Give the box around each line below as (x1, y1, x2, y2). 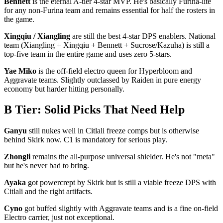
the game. (4, 14, 34, 23)
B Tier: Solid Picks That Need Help (4, 103, 185, 116)
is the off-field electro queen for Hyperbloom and (36, 66, 192, 75)
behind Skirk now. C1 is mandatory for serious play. (4, 135, 167, 144)
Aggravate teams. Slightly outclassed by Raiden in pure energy (4, 75, 201, 84)
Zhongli (4, 152, 30, 161)
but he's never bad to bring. (4, 161, 89, 170)
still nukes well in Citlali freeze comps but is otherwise (27, 126, 199, 135)
